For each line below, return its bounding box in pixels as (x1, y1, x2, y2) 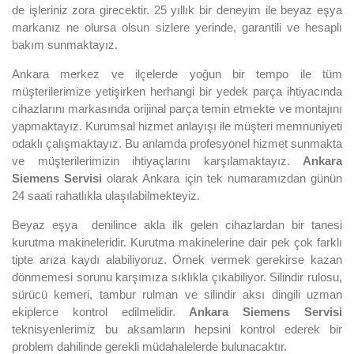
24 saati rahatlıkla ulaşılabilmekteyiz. (12, 188, 200, 202)
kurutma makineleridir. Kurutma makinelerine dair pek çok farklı (12, 235, 342, 249)
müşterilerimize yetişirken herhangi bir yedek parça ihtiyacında (12, 84, 342, 98)
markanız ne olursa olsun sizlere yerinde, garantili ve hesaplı (12, 20, 342, 34)
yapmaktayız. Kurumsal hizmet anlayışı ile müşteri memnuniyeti (12, 119, 342, 133)
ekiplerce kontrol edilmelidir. (12, 304, 190, 318)
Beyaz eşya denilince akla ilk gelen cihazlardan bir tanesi (12, 217, 342, 232)
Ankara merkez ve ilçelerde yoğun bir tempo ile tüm (12, 66, 342, 81)
